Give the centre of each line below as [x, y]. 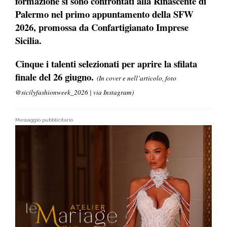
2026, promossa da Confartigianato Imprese [102, 27]
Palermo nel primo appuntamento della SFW [104, 14]
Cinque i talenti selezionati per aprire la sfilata [106, 63]
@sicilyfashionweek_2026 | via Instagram [73, 92]
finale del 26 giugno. [56, 77]
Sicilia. [28, 40]
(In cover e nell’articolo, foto [137, 78]
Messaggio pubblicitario [44, 120]
